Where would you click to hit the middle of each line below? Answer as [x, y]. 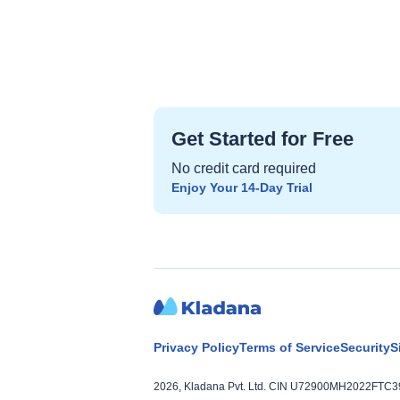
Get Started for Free [262, 138]
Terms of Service [290, 347]
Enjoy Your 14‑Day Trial [242, 187]
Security [365, 347]
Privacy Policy [196, 347]
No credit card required [244, 168]
